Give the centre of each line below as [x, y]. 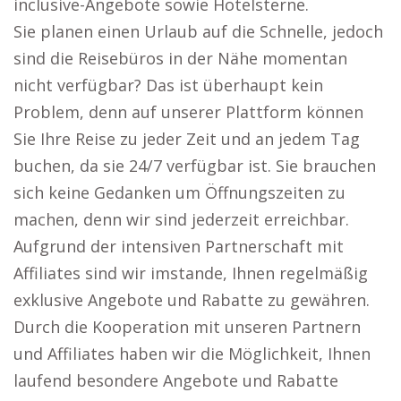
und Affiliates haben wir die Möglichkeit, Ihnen [192, 354]
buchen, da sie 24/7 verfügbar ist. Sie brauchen [195, 166]
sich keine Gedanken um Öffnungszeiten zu [179, 192]
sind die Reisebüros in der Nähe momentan [180, 58]
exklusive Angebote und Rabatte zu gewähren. [192, 300]
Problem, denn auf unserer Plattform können [188, 112]
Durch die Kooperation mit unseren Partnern [187, 327]
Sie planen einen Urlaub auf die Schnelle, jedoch [198, 31]
